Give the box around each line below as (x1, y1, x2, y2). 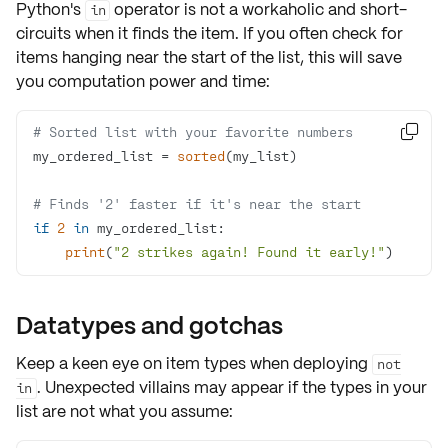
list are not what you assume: (16, 401, 233, 422)
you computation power (16, 71, 196, 92)
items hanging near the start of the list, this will (16, 47, 367, 68)
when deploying (246, 353, 372, 374)
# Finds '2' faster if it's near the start (33, 195, 361, 212)
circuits (16, 23, 71, 44)
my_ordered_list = (33, 147, 177, 164)
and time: (196, 71, 270, 92)
